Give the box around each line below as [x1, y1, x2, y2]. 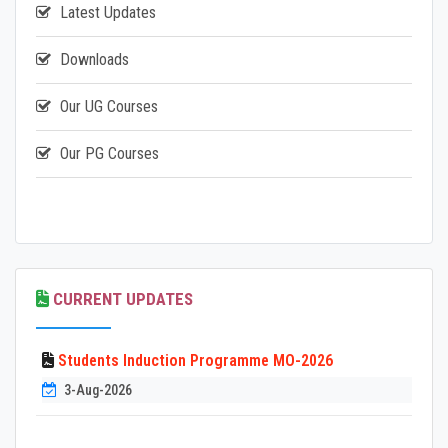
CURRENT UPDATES [49, 289, 193, 310]
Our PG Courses [60, 144, 159, 164]
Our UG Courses [60, 97, 158, 117]
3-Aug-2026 [61, 382, 132, 399]
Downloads [60, 50, 129, 70]
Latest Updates [60, 3, 156, 23]
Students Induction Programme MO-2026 [58, 351, 333, 371]
